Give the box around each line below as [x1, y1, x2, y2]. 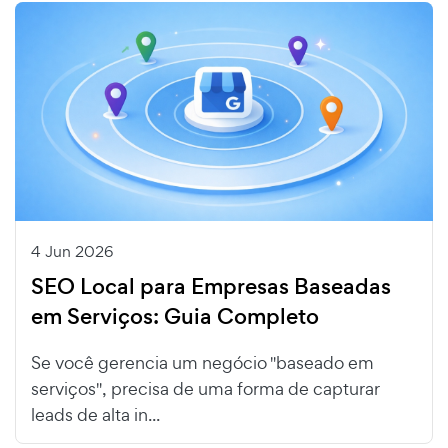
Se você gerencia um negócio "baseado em [31, 350, 374, 374]
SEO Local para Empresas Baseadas [31, 270, 391, 302]
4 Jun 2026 [31, 240, 113, 262]
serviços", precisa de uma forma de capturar [31, 376, 380, 400]
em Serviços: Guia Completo [31, 300, 319, 332]
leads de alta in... [31, 402, 160, 426]
